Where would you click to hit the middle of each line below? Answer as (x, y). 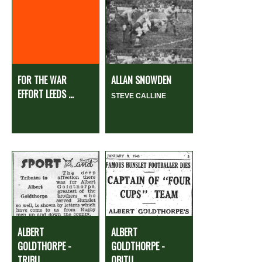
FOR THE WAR (42, 80)
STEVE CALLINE (139, 96)
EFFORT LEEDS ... (46, 94)
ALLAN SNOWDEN (141, 80)
